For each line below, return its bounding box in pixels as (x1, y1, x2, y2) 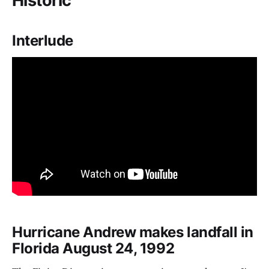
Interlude (12, 32, 73, 50)
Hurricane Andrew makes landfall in (12, 223, 253, 241)
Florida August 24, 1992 (12, 239, 175, 257)
